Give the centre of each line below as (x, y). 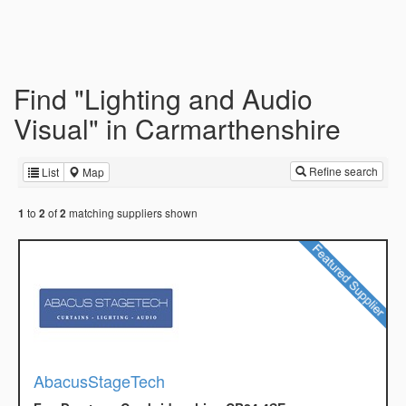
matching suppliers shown (132, 213)
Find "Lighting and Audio (163, 98)
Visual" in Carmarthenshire (177, 128)
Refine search (342, 171)
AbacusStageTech (99, 381)
